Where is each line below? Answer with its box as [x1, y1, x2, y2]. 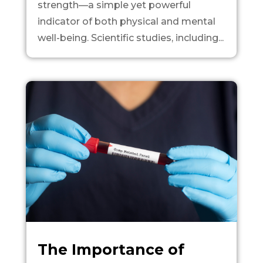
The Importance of [37, 240, 184, 258]
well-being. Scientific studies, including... [37, 32, 224, 43]
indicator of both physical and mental [37, 15, 215, 27]
